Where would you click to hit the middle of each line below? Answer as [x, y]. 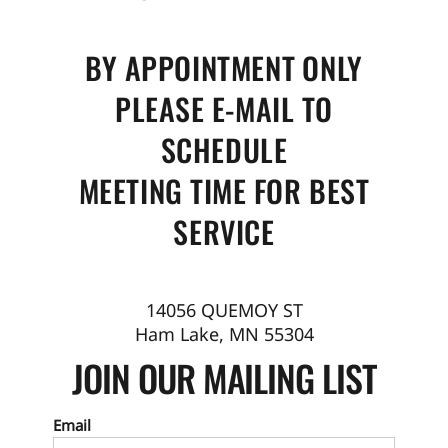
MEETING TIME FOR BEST [224, 190]
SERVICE [224, 231]
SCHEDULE [224, 149]
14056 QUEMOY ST [224, 309]
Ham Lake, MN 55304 [224, 333]
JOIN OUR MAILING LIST [224, 377]
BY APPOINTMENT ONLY [224, 67]
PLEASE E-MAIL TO [223, 108]
